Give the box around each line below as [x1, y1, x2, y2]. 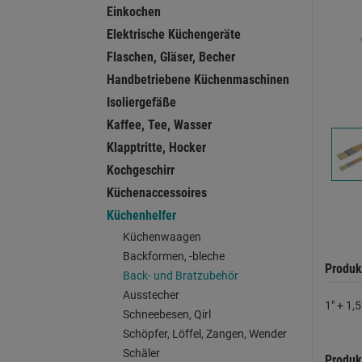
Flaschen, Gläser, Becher [107, 49, 235, 65]
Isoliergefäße [107, 95, 176, 110]
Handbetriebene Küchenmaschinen [107, 72, 289, 87]
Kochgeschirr [107, 162, 175, 178]
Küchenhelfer [107, 208, 176, 223]
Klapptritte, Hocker [107, 140, 206, 155]
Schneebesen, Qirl [123, 308, 211, 321]
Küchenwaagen [123, 230, 201, 243]
